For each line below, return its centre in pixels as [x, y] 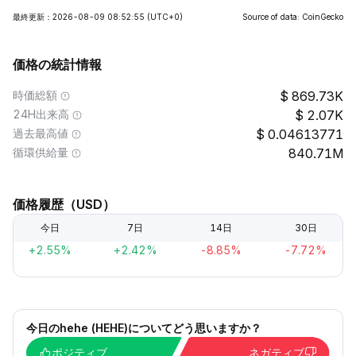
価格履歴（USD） [64, 204]
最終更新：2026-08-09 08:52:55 [79, 17]
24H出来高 [41, 114]
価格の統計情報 [57, 64]
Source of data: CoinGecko [293, 17]
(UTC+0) [165, 17]
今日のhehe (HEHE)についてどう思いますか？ [144, 328]
